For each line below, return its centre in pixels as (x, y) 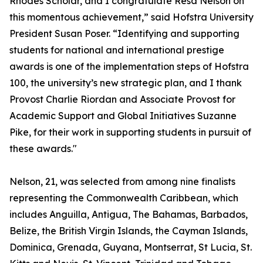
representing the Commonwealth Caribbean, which (124, 198)
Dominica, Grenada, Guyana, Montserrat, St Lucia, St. (131, 247)
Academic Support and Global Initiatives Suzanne (123, 116)
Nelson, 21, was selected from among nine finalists (122, 182)
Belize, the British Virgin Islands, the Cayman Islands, (129, 231)
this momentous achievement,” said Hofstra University (131, 17)
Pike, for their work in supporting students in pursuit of (130, 132)
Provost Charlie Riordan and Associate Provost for (122, 100)
